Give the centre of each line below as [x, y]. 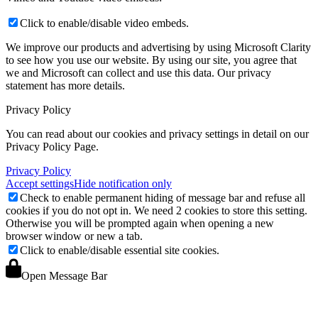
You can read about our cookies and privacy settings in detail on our [157, 133]
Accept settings [40, 183]
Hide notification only [123, 183]
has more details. [86, 85]
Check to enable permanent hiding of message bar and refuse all [163, 197]
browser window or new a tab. [74, 236]
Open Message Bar [64, 275]
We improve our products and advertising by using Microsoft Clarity [158, 47]
